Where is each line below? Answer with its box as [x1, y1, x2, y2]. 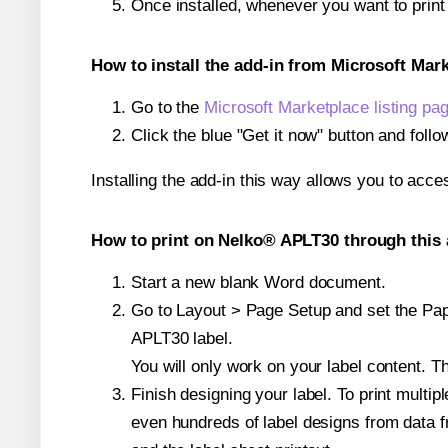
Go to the [131, 97, 205, 117]
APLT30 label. [131, 328, 233, 348]
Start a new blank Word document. [131, 272, 386, 292]
